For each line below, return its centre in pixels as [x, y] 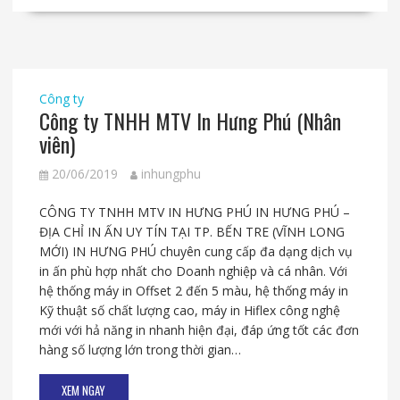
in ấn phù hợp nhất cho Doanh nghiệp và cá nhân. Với [193, 271]
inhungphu [171, 174]
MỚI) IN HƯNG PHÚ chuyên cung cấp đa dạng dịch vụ [196, 252]
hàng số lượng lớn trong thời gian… [140, 350]
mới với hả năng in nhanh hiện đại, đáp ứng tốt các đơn [199, 330]
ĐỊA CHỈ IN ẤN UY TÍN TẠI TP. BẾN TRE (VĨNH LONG [192, 232]
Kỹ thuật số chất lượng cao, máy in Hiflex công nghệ [189, 311]
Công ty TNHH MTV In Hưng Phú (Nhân [190, 121]
